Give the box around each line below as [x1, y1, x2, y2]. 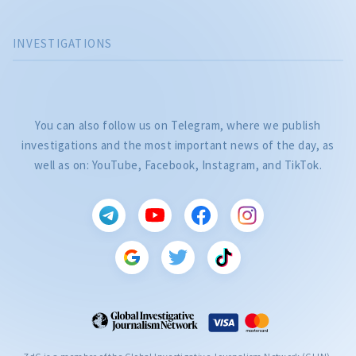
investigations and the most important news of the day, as [21, 137, 335, 153]
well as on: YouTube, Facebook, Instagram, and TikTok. [33, 157, 323, 172]
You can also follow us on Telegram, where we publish [35, 117, 321, 133]
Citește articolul [199, 325, 272, 338]
